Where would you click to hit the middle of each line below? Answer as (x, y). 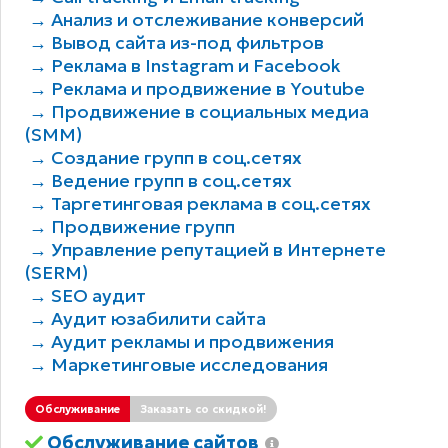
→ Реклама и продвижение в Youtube (196, 89)
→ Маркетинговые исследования (178, 365)
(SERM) (57, 273)
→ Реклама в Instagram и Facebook (184, 66)
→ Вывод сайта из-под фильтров (176, 43)
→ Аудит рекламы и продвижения (181, 342)
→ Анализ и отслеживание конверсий (196, 20)
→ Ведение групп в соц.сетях (160, 181)
